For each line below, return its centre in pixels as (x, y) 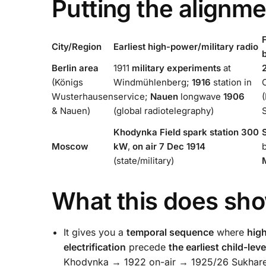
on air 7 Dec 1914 (169, 146)
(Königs (67, 82)
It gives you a (95, 232)
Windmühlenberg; (153, 82)
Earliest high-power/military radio (186, 46)
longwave (201, 96)
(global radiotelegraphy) (164, 110)
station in (231, 82)
